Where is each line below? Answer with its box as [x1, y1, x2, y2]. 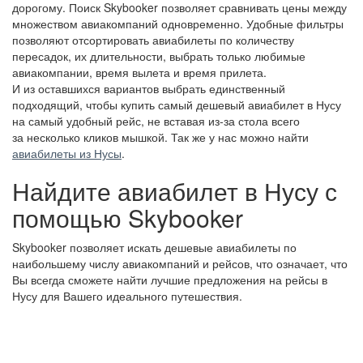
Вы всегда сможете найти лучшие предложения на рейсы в [12, 271, 327, 288]
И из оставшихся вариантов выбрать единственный [12, 80, 285, 96]
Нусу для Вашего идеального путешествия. [12, 288, 242, 304]
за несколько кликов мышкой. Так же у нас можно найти [12, 129, 309, 145]
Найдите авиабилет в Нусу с [12, 173, 337, 208]
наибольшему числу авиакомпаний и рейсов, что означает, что [12, 255, 348, 271]
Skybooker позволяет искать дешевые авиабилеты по [12, 239, 297, 255]
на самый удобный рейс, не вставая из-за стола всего [12, 113, 300, 129]
